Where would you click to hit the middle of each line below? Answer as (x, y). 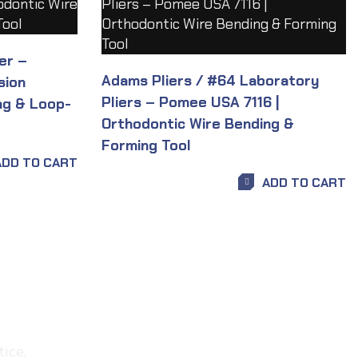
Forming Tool (146, 145)
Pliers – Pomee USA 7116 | (191, 102)
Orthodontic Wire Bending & (198, 123)
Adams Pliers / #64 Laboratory (210, 80)
